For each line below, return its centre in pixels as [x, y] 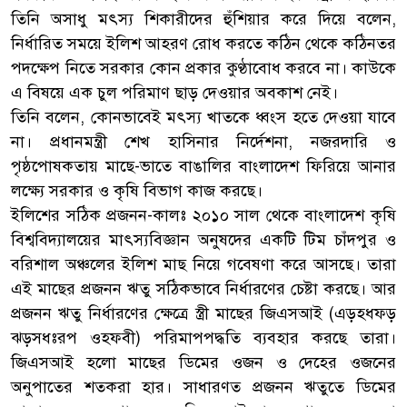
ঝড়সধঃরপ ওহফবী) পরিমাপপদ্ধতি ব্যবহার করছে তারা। [203, 338]
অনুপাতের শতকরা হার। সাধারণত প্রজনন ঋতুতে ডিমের [203, 387]
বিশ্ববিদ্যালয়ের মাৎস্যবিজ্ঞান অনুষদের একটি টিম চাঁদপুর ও [203, 239]
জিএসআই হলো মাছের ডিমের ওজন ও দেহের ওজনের [203, 362]
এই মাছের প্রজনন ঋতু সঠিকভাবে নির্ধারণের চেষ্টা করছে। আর [203, 288]
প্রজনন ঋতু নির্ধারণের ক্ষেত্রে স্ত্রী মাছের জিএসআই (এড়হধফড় [203, 313]
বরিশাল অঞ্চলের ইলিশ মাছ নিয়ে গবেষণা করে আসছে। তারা [203, 264]
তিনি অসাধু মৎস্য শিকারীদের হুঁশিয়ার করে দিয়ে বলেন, [203, 19]
